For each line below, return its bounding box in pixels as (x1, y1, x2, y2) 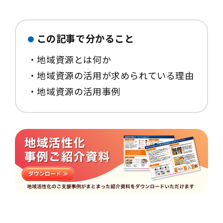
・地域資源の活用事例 (27, 86, 120, 97)
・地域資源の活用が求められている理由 (27, 70, 194, 81)
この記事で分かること (36, 33, 134, 45)
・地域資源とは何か (27, 54, 111, 65)
